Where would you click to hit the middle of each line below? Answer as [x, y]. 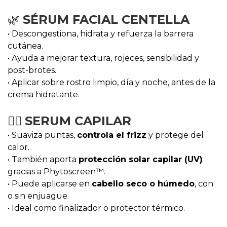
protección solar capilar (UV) [141, 159]
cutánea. [25, 46]
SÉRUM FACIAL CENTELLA [106, 20]
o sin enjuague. [38, 196]
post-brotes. [32, 70]
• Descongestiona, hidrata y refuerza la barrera [101, 34]
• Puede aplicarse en [50, 184]
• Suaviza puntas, [42, 135]
